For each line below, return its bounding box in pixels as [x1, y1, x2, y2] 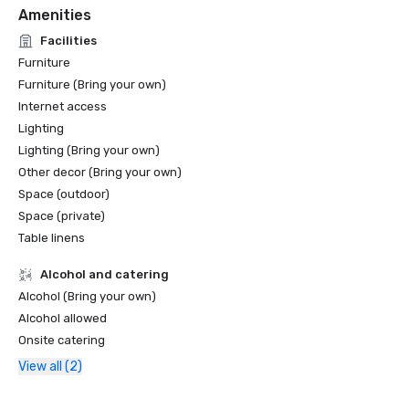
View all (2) [18, 359, 82, 374]
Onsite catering [18, 333, 105, 347]
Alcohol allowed [18, 311, 107, 325]
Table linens [18, 231, 85, 245]
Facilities [40, 34, 97, 47]
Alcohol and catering [40, 267, 169, 281]
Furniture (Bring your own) [18, 78, 166, 91]
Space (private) [18, 209, 105, 223]
